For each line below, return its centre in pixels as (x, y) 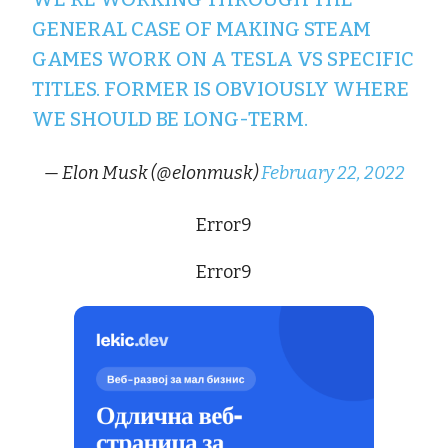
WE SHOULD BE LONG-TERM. (170, 118)
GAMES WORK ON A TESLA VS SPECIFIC (223, 58)
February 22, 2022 (332, 172)
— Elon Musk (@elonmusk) (152, 172)
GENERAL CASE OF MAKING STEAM (202, 28)
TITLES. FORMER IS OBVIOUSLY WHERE (221, 88)
